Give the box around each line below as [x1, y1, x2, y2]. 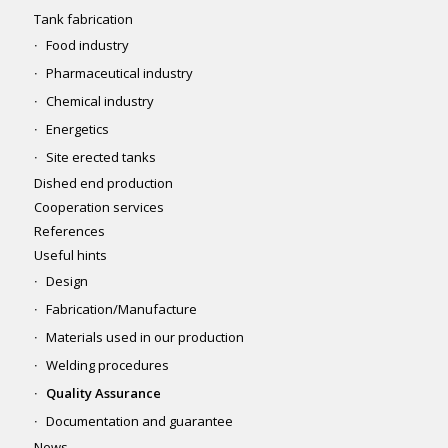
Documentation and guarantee [45, 411, 233, 430]
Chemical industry [45, 91, 154, 110]
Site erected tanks [45, 147, 156, 166]
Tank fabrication [33, 9, 133, 28]
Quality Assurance [45, 383, 161, 402]
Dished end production [33, 173, 173, 192]
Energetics [45, 119, 109, 138]
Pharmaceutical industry [45, 63, 193, 82]
